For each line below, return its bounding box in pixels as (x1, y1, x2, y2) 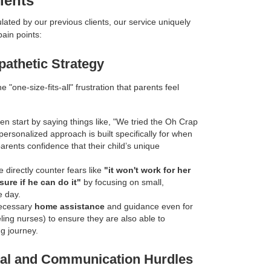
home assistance (34, 201, 105, 212)
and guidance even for (105, 201, 193, 212)
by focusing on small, (81, 177, 164, 188)
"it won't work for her (104, 165, 191, 175)
